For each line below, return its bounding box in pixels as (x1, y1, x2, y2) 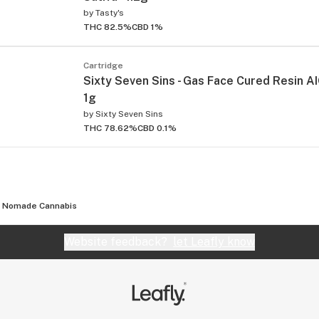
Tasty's (95, 7, 124, 18)
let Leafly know (173, 234, 255, 249)
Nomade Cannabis (2, 200, 77, 211)
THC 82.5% (83, 21, 132, 32)
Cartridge (83, 60, 123, 70)
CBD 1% (132, 21, 163, 32)
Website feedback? (64, 234, 173, 249)
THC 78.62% (83, 122, 137, 133)
